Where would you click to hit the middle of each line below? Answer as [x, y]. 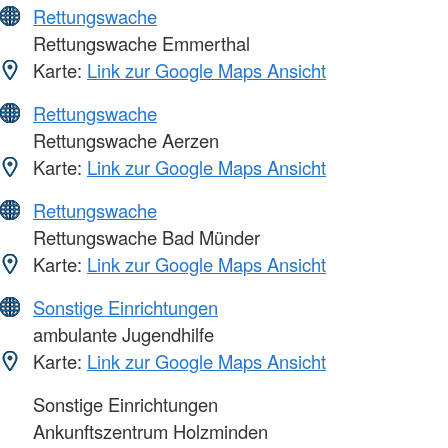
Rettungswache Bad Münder [144, 237]
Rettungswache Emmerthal [139, 43]
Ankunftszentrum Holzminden [148, 431]
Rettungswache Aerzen [123, 140]
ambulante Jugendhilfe [121, 334]
